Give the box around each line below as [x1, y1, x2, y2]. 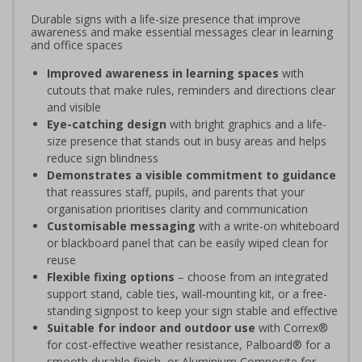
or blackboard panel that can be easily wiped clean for [47, 234, 328, 250]
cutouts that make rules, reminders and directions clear [47, 82, 335, 98]
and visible [47, 99, 101, 115]
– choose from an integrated [175, 268, 328, 284]
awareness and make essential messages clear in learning [31, 23, 333, 40]
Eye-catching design [47, 116, 166, 132]
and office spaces [31, 36, 123, 53]
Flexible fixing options [47, 268, 175, 284]
